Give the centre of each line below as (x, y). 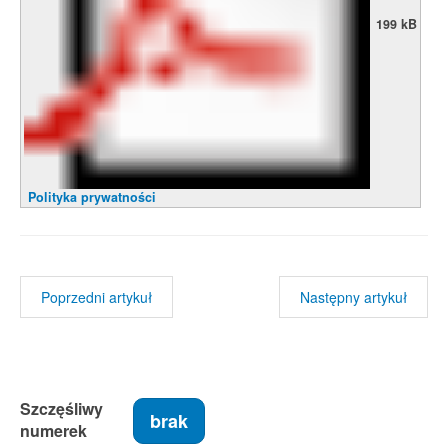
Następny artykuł (353, 297)
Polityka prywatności (92, 197)
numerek (53, 430)
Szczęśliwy (61, 408)
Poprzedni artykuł (96, 297)
